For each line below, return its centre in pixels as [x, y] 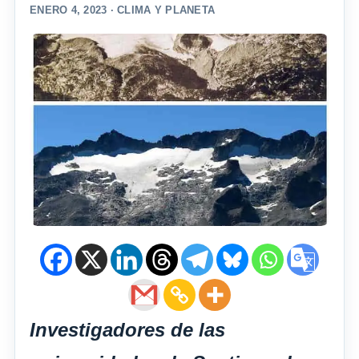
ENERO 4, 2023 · [74, 10]
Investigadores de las [127, 330]
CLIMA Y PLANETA [166, 10]
